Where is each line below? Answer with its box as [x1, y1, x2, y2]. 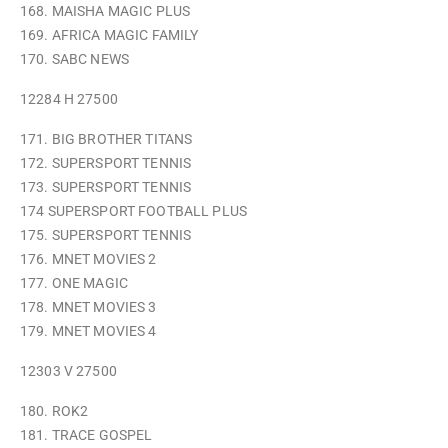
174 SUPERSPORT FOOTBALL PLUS [20, 203, 247, 219]
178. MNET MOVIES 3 [20, 299, 157, 315]
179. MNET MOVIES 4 [20, 323, 157, 339]
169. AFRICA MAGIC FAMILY [20, 27, 199, 43]
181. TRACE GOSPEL [20, 427, 153, 443]
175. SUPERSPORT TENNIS [20, 227, 192, 243]
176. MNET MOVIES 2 [20, 251, 157, 267]
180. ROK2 [20, 403, 89, 419]
